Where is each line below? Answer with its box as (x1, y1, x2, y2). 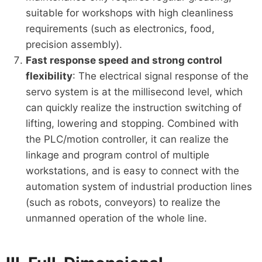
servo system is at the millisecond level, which (25, 85, 243, 98)
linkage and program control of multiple (25, 149, 209, 161)
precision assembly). (25, 38, 122, 50)
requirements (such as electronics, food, (25, 22, 215, 35)
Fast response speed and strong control (25, 54, 222, 66)
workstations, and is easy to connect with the (25, 164, 239, 177)
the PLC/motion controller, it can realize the (25, 133, 229, 145)
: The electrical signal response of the (72, 70, 249, 82)
